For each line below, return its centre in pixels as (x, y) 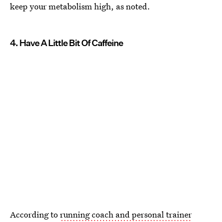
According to (35, 214)
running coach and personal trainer (126, 214)
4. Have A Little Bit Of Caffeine (66, 43)
